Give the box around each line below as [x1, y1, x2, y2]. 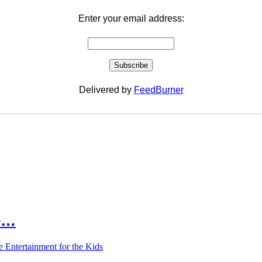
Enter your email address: [78, 13, 184, 23]
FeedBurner [133, 85, 184, 95]
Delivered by [78, 85, 134, 95]
